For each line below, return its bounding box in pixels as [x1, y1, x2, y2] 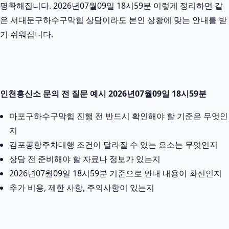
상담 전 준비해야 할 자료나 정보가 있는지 [9, 153, 161, 165]
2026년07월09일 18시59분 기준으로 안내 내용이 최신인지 [9, 167, 222, 179]
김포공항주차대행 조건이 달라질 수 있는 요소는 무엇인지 [9, 139, 218, 150]
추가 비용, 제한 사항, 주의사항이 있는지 [9, 181, 154, 193]
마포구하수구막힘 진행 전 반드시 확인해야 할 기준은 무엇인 [9, 110, 228, 122]
